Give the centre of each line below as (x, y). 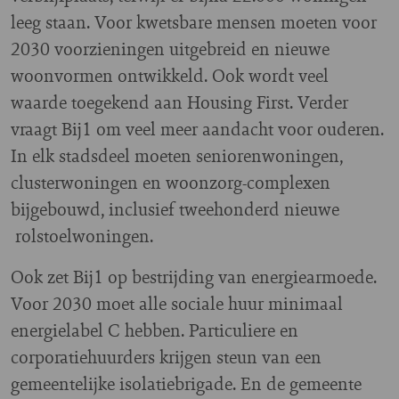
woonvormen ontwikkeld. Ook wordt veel (170, 75)
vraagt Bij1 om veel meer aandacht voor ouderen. (197, 128)
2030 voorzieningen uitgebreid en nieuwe (170, 48)
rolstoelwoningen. (82, 235)
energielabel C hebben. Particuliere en (155, 330)
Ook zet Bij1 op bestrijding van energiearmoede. (194, 276)
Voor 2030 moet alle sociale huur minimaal (177, 303)
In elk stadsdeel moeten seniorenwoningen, (177, 155)
